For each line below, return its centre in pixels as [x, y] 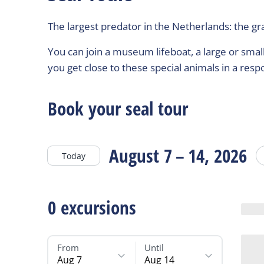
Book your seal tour [118, 108]
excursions [99, 207]
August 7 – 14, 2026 [178, 156]
